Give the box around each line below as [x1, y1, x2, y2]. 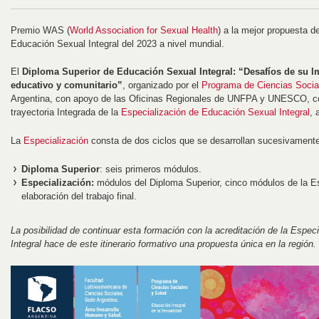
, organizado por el [122, 80, 202, 91]
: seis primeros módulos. [100, 163, 202, 174]
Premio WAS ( [11, 24, 70, 36]
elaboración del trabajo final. [21, 190, 137, 202]
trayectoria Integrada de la [11, 107, 121, 118]
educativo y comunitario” [11, 80, 122, 91]
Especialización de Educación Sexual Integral [121, 107, 310, 118]
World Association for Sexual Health [70, 24, 218, 36]
